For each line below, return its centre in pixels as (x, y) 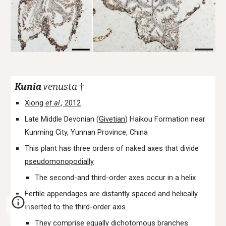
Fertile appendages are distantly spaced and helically (111, 194)
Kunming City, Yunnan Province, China (87, 132)
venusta (60, 87)
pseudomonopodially (60, 161)
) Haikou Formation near (165, 119)
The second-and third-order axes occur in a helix (116, 178)
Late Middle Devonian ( (62, 119)
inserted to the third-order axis (75, 207)
